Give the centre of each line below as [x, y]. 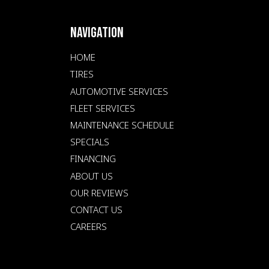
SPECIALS [90, 142]
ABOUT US [92, 176]
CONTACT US [96, 209]
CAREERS [89, 227]
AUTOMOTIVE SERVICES [119, 91]
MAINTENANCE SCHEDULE [122, 125]
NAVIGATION [97, 33]
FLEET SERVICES [103, 108]
